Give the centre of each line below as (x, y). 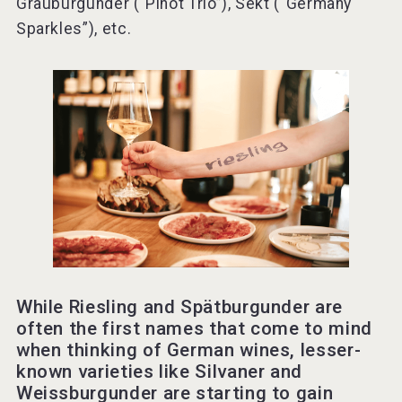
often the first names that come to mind (194, 329)
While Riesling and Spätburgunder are (179, 307)
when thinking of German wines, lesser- (188, 350)
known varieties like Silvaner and (159, 372)
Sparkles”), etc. (75, 29)
